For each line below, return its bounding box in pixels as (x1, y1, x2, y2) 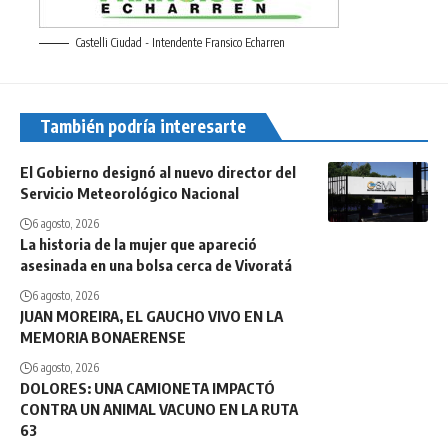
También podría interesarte (40, 115, 246, 138)
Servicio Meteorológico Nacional (20, 184, 239, 203)
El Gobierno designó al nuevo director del (20, 163, 296, 182)
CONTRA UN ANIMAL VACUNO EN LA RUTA (20, 400, 298, 419)
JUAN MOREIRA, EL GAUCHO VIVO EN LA (20, 307, 283, 326)
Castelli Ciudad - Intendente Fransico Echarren (76, 35, 285, 51)
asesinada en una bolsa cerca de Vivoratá (20, 256, 292, 275)
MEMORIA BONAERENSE (20, 328, 186, 347)
